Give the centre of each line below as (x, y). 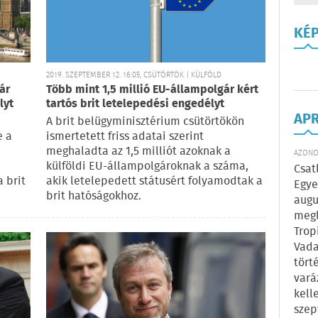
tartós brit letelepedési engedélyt (135, 104)
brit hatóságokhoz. (94, 197)
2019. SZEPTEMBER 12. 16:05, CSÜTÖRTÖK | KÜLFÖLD (134, 76)
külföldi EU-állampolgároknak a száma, (147, 167)
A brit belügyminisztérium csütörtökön (145, 122)
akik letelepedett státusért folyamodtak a (154, 182)
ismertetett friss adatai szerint (125, 137)
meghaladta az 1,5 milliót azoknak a (138, 152)
